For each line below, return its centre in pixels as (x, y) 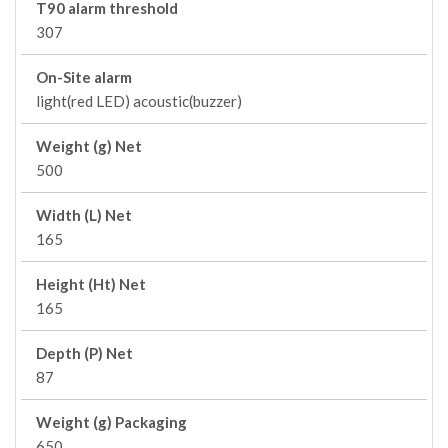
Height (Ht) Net (91, 284)
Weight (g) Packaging (111, 422)
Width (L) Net (84, 215)
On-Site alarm (84, 77)
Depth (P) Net (84, 353)
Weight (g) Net (89, 146)
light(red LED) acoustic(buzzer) (139, 101)
